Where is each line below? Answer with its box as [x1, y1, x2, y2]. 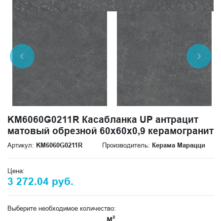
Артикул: [7, 141, 36, 149]
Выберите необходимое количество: [7, 204, 116, 212]
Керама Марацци [152, 141, 205, 149]
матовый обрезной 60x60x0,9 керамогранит [7, 125, 214, 136]
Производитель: [102, 141, 152, 149]
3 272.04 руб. [7, 176, 74, 187]
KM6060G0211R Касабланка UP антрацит [7, 114, 198, 125]
